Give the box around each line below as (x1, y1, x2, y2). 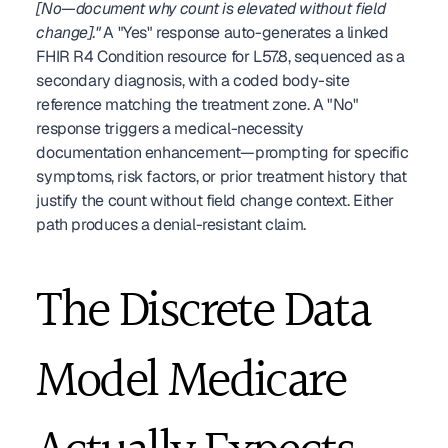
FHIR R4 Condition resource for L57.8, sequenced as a (36, 46, 405, 67)
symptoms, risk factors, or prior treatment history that (36, 166, 407, 187)
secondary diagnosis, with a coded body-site (36, 70, 350, 91)
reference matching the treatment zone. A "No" (36, 94, 359, 115)
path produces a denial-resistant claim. (36, 214, 306, 235)
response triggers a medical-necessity (36, 118, 304, 139)
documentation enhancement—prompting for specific (36, 142, 409, 163)
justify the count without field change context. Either (36, 190, 394, 211)
